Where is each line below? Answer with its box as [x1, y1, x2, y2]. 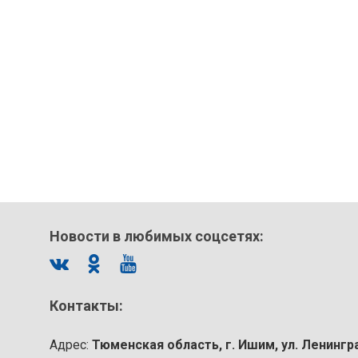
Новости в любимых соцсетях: [50, 227, 264, 245]
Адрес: [50, 336, 92, 352]
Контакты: [50, 296, 123, 314]
